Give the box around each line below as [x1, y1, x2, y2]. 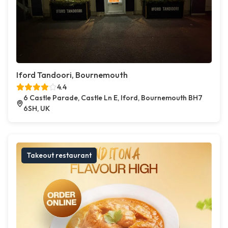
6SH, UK [23, 104, 50, 113]
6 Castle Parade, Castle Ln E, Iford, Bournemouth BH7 [23, 93, 203, 102]
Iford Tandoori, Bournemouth [16, 70, 128, 80]
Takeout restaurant [26, 151, 92, 160]
